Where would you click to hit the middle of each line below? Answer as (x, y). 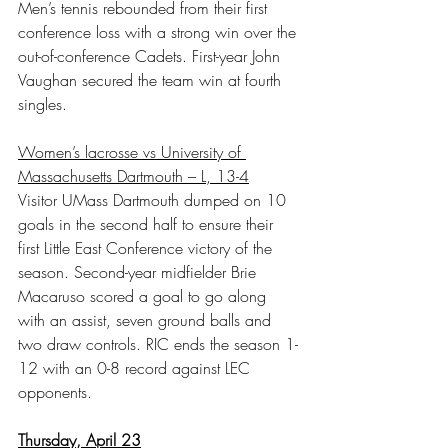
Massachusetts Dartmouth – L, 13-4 (133, 175)
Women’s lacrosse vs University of (132, 151)
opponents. (55, 391)
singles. (42, 103)
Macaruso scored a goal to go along (144, 295)
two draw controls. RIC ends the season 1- (158, 343)
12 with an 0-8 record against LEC (136, 367)
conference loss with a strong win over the (159, 31)
